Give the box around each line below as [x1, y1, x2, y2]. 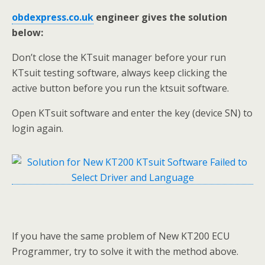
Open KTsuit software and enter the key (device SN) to [12, 106, 253, 120]
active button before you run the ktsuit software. [12, 82, 229, 95]
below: [12, 26, 43, 40]
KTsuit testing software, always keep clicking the [12, 66, 227, 80]
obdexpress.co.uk [12, 11, 93, 24]
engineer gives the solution [93, 11, 227, 24]
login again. [12, 122, 63, 135]
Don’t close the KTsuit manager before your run [12, 51, 226, 64]
